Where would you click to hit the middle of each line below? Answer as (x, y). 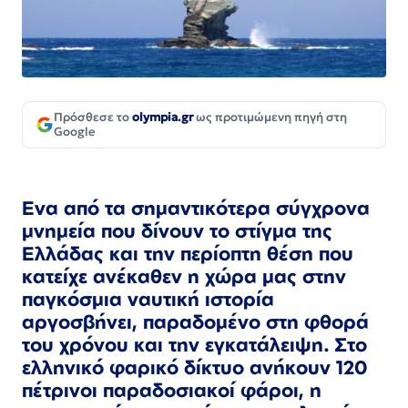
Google (75, 131)
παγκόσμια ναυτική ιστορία (148, 299)
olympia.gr (163, 117)
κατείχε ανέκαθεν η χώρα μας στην (184, 276)
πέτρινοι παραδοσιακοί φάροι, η (172, 390)
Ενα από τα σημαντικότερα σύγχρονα (196, 208)
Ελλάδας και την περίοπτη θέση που (188, 254)
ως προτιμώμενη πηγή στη (270, 117)
